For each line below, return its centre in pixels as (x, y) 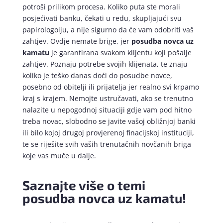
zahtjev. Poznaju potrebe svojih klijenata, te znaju (105, 64)
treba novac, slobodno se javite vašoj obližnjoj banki (109, 121)
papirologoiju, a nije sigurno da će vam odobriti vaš (108, 30)
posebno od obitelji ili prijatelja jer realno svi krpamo (111, 87)
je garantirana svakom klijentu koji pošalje (120, 53)
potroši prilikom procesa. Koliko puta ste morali (101, 7)
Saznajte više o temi (84, 185)
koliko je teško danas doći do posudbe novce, (97, 76)
